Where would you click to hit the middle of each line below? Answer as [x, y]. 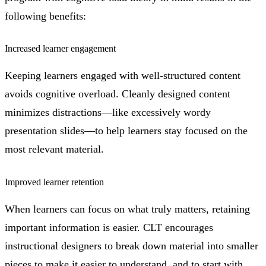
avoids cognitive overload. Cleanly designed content [118, 94]
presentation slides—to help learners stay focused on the [126, 131]
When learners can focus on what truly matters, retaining [127, 209]
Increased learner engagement [60, 49]
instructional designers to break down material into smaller [132, 246]
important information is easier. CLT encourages [109, 227]
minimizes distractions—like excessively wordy [108, 113]
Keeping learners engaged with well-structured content [123, 76]
